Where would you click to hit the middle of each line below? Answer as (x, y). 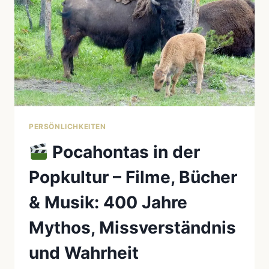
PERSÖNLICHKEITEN (68, 127)
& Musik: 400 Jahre (108, 203)
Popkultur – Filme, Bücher (133, 177)
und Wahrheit (84, 253)
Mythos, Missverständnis (132, 228)
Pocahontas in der (124, 152)
